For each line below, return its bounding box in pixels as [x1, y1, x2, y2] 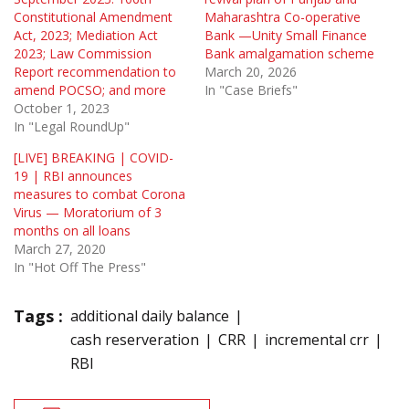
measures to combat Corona [14, 184, 185, 203]
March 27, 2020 [14, 239, 106, 257]
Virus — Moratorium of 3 [14, 203, 162, 221]
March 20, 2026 [204, 62, 297, 80]
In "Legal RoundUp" [14, 117, 130, 135]
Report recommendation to [14, 62, 176, 80]
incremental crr [265, 329, 369, 350]
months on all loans [14, 221, 131, 239]
